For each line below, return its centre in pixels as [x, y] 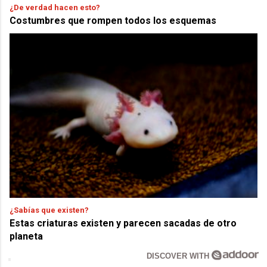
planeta [27, 237]
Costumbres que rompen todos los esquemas [113, 21]
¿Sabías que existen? [49, 210]
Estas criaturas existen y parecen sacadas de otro [123, 223]
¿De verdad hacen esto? [55, 8]
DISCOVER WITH [179, 256]
